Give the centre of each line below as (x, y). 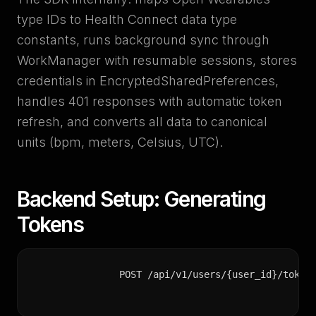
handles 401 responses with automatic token (150, 101)
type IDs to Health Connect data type (127, 19)
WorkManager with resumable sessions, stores (157, 60)
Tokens (50, 224)
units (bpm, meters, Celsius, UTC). (120, 142)
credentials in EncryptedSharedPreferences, (148, 81)
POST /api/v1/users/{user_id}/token (215, 274)
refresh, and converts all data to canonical (142, 122)
